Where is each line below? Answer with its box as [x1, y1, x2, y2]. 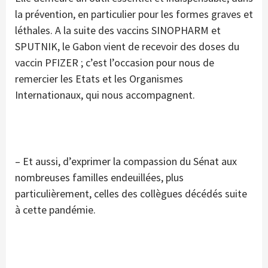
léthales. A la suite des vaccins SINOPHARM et [15, 23, 221, 38]
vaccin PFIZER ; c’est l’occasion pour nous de [15, 56, 214, 70]
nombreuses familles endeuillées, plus [15, 170, 184, 185]
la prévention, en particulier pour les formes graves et [15, 7, 253, 22]
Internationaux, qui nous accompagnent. [15, 88, 195, 102]
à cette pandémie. [15, 203, 96, 217]
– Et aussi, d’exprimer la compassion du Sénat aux [15, 154, 237, 169]
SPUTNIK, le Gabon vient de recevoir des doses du [15, 39, 239, 54]
